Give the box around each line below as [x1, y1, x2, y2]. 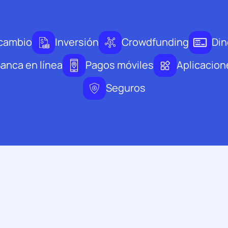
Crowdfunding [122, 35, 189, 49]
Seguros [105, 81, 146, 95]
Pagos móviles [85, 58, 154, 72]
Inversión [55, 35, 99, 49]
